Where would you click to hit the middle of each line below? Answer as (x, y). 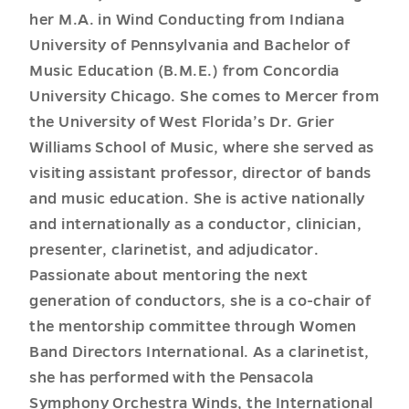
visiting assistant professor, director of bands (200, 174)
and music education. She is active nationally (197, 199)
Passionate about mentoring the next (169, 276)
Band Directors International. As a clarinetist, (199, 353)
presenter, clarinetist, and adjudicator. (174, 251)
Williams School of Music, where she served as (202, 148)
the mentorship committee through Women (193, 327)
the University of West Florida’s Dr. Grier (182, 123)
